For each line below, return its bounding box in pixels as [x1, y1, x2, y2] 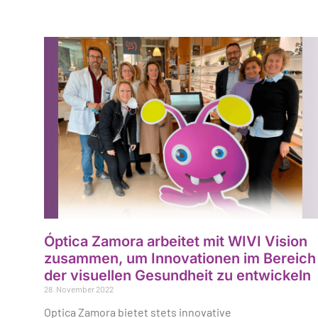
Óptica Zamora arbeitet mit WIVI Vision [44, 232, 307, 250]
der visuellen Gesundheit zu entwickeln [44, 266, 311, 284]
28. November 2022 [44, 283, 114, 294]
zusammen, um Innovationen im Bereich [44, 249, 316, 267]
